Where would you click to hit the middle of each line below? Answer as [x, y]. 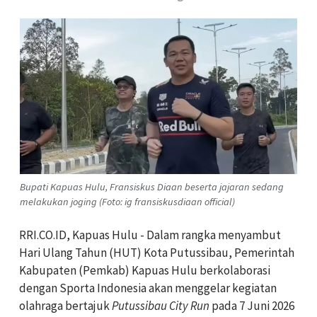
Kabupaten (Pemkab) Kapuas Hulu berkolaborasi [145, 270]
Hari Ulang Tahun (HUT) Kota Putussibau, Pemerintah [157, 252]
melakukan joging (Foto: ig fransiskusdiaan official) [127, 201]
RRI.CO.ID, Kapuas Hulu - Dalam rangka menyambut [150, 235]
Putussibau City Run [161, 305]
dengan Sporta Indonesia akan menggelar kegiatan [148, 288]
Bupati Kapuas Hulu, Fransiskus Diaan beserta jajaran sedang [152, 186]
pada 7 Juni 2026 [252, 305]
